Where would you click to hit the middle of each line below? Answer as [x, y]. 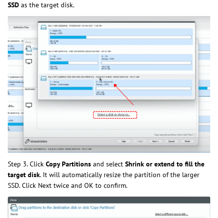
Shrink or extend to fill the [165, 164]
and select [109, 164]
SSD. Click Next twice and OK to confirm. [68, 186]
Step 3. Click [27, 164]
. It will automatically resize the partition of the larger [120, 175]
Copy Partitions [69, 164]
